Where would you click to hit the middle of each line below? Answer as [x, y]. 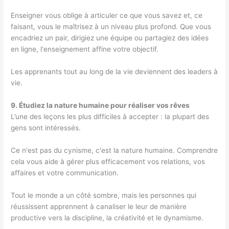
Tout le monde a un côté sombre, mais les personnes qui [104, 195]
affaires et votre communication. [65, 173]
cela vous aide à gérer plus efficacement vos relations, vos [108, 161]
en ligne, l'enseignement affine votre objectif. [85, 49]
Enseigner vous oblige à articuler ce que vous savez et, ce [107, 16]
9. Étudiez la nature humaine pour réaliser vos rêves [100, 105]
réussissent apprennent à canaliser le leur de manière [99, 206]
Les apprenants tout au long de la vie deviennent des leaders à [114, 72]
